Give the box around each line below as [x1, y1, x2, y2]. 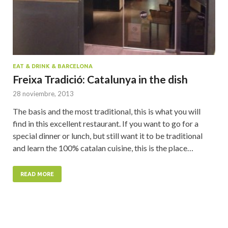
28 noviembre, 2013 [13, 90, 74, 98]
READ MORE [20, 171, 54, 178]
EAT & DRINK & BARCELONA [13, 63, 93, 70]
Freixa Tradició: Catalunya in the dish [13, 73, 188, 86]
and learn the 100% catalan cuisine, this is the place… [13, 143, 193, 153]
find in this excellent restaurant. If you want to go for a [13, 119, 198, 129]
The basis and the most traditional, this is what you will [13, 106, 201, 117]
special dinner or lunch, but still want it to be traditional [13, 131, 203, 141]
